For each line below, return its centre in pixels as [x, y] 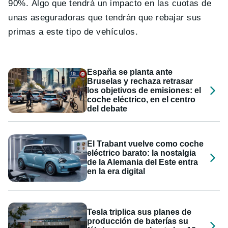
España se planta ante [130, 72]
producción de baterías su [138, 221]
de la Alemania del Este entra [143, 162]
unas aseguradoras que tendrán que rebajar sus [105, 17]
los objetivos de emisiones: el [144, 90]
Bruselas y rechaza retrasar [140, 81]
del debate [107, 108]
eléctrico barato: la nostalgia [142, 153]
